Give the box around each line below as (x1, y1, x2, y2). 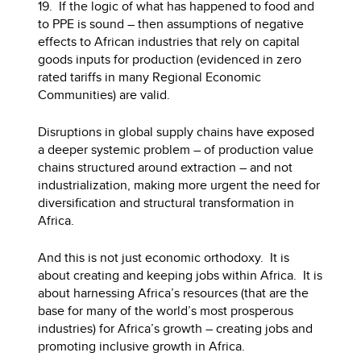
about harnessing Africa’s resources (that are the (38, 283, 309, 302)
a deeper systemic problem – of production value (38, 139, 314, 159)
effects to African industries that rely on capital (38, 31, 301, 51)
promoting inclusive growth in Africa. (38, 336, 246, 355)
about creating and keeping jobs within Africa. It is (38, 265, 323, 284)
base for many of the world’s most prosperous (38, 301, 294, 320)
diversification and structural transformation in (38, 193, 295, 212)
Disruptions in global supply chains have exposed (38, 122, 315, 141)
